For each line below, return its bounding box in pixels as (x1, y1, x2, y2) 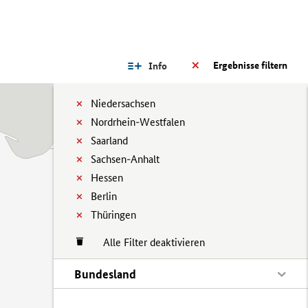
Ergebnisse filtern (213, 59, 287, 71)
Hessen (91, 171, 123, 184)
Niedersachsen (91, 97, 155, 110)
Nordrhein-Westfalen (91, 115, 185, 129)
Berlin (91, 190, 117, 203)
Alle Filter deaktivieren (89, 236, 205, 249)
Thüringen (91, 208, 136, 221)
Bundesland (74, 267, 136, 281)
